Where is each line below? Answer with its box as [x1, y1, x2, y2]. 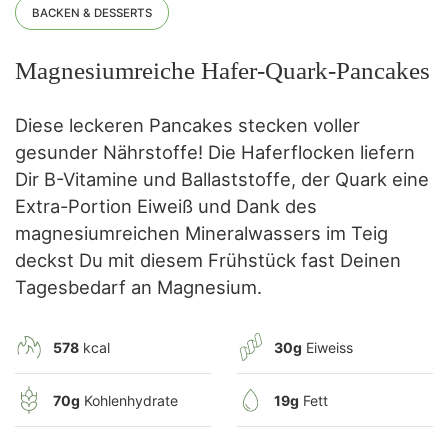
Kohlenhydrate [83, 391, 178, 409]
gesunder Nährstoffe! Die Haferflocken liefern [15, 141, 415, 164]
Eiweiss [306, 338, 354, 356]
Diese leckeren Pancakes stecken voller [15, 114, 360, 137]
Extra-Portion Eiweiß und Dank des [15, 195, 317, 218]
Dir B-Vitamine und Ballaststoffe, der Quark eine [15, 168, 429, 191]
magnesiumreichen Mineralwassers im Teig [15, 222, 388, 245]
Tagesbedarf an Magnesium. [15, 276, 262, 299]
